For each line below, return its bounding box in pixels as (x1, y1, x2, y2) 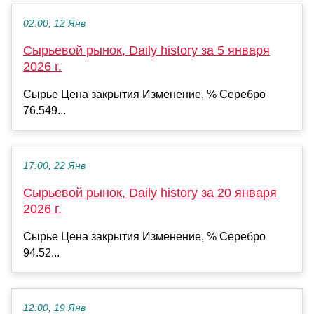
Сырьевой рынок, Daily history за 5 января (23, 43, 270, 57)
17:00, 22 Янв (23, 160, 86, 171)
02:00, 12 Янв (23, 18, 86, 29)
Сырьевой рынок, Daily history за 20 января (23, 185, 277, 200)
